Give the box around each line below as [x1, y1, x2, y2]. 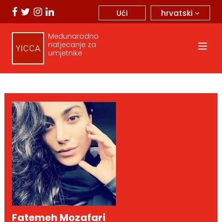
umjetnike [48, 48, 82, 58]
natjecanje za [48, 40, 96, 50]
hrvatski [161, 7, 195, 18]
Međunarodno [48, 31, 99, 41]
